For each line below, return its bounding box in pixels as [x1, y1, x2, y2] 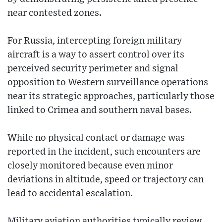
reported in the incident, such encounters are [7, 147, 201, 157]
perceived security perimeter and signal [7, 63, 178, 73]
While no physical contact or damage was [7, 133, 185, 143]
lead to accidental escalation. [7, 188, 133, 198]
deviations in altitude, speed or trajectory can [7, 174, 204, 184]
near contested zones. [7, 8, 102, 18]
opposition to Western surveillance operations [7, 77, 208, 87]
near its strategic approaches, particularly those [7, 91, 215, 101]
